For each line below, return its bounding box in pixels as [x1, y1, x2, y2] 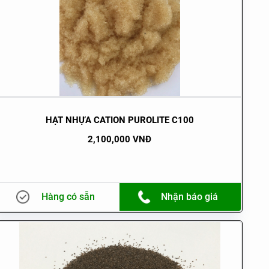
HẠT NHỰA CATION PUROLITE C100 [45, 115, 194, 126]
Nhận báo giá [160, 191, 218, 203]
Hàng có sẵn [41, 191, 95, 203]
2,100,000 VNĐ [88, 134, 152, 145]
